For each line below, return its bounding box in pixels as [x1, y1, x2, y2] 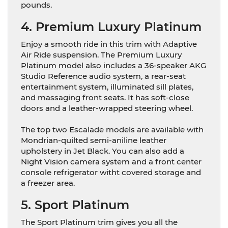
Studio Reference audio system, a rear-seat [21, 71, 186, 81]
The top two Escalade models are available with [21, 124, 204, 134]
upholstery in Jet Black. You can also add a [21, 146, 184, 156]
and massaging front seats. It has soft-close [21, 92, 189, 102]
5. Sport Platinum [21, 197, 129, 212]
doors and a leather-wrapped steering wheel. [21, 103, 193, 113]
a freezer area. [21, 178, 75, 188]
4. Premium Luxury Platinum [21, 19, 202, 34]
